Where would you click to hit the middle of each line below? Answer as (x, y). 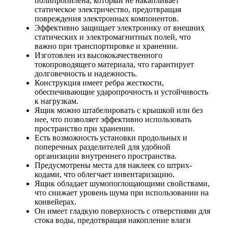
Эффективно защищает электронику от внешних (120, 27)
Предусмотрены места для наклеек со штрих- (113, 165)
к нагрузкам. (56, 101)
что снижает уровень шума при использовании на (122, 192)
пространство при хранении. (85, 128)
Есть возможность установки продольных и (111, 137)
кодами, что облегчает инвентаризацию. (105, 174)
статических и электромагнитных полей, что (113, 37)
